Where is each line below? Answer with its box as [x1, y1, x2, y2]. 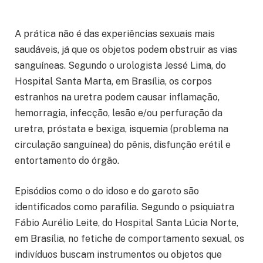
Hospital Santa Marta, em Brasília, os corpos [15, 76, 212, 87]
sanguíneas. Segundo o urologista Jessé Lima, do [15, 60, 226, 72]
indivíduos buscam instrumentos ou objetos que [15, 248, 222, 260]
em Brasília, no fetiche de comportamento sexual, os [15, 232, 244, 244]
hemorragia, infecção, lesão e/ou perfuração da [15, 107, 222, 119]
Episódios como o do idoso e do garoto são [15, 185, 199, 197]
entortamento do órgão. [15, 155, 119, 167]
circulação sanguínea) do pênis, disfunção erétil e [15, 139, 231, 151]
